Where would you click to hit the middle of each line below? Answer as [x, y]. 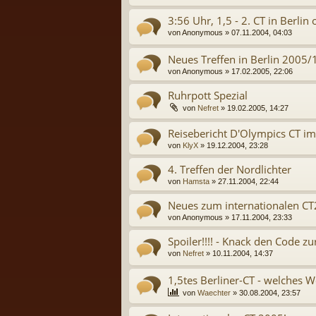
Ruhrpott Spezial [208, 95]
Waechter [214, 292]
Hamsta [196, 182]
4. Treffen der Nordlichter [230, 170]
